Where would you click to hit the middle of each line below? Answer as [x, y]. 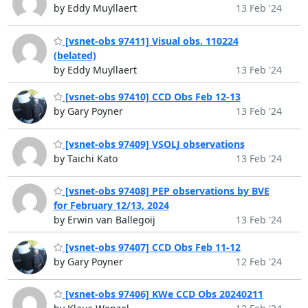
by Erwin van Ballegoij [104, 220]
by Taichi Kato [85, 158]
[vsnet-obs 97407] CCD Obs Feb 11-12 [151, 247]
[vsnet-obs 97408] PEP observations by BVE [166, 191]
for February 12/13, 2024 [111, 206]
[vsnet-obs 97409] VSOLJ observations [153, 144]
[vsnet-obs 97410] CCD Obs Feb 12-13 [151, 97]
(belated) [75, 55]
